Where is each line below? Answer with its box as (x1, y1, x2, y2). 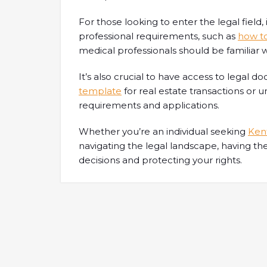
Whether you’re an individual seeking (79, 126, 248, 137)
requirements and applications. (79, 100, 219, 111)
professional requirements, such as (79, 30, 238, 42)
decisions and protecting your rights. (79, 154, 242, 166)
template (79, 85, 122, 97)
